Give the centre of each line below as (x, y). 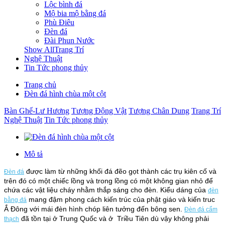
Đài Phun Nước (69, 40)
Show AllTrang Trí (54, 49)
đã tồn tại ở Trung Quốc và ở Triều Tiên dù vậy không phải (114, 218)
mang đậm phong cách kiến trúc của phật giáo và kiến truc (121, 199)
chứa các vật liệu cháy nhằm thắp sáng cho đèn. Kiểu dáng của (106, 190)
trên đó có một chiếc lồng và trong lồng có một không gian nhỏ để (108, 181)
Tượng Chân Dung (159, 111)
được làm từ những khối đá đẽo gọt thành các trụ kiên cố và (120, 171)
